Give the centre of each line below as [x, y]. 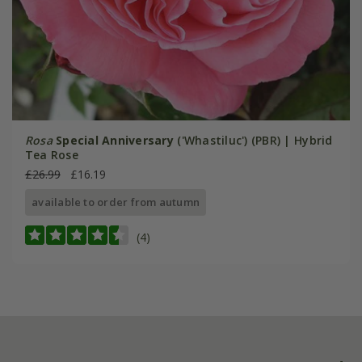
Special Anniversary [117, 141]
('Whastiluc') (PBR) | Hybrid [255, 141]
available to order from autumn [116, 202]
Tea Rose [51, 155]
